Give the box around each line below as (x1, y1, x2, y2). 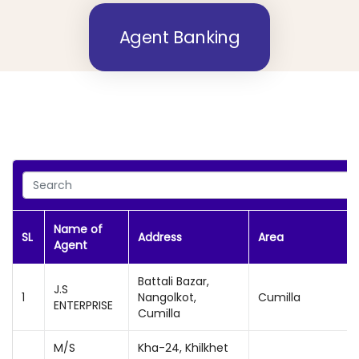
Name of (54, 221, 103, 237)
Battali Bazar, (138, 273, 209, 289)
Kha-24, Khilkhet (138, 340, 228, 356)
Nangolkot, (138, 289, 196, 305)
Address (138, 229, 182, 245)
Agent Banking (119, 26, 240, 49)
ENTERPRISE (54, 297, 113, 313)
